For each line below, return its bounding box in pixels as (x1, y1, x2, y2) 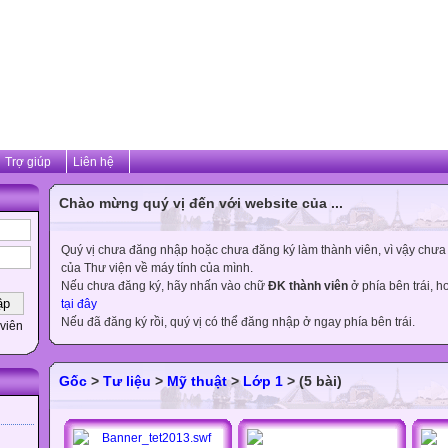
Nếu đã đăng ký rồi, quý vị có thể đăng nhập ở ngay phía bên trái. (61, 315, 415, 329)
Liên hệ (73, 155, 114, 169)
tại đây (61, 297, 97, 311)
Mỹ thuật (167, 373, 227, 389)
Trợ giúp (5, 155, 51, 169)
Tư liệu (103, 373, 151, 389)
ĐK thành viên (268, 279, 348, 293)
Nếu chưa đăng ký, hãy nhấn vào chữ (61, 279, 268, 293)
